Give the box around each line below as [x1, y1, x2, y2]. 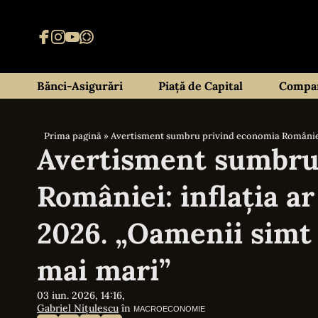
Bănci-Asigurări [37, 79, 123, 93]
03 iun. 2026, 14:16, [37, 289, 125, 302]
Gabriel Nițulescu [37, 302, 119, 314]
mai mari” [37, 252, 170, 288]
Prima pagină [44, 130, 102, 142]
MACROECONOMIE [133, 305, 205, 313]
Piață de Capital [158, 79, 243, 93]
